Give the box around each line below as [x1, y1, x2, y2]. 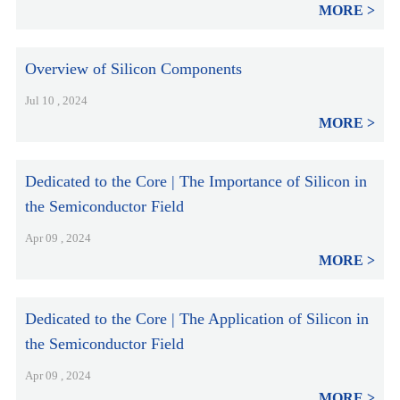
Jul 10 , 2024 [24, 94, 87, 107]
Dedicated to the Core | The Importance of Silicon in [24, 172, 367, 190]
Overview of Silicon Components [24, 60, 242, 78]
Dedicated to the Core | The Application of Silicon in [24, 310, 369, 328]
